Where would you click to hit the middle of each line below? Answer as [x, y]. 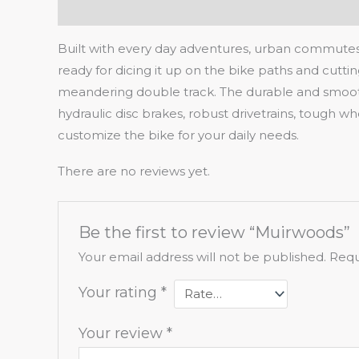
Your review [123, 333]
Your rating [120, 292]
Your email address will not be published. [203, 256]
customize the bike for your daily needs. [178, 135]
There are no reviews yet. [134, 171]
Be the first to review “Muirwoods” [215, 232]
